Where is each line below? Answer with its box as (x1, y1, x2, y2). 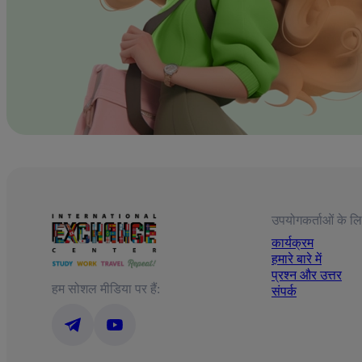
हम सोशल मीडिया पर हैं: (52, 281, 160, 296)
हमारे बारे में (271, 251, 322, 266)
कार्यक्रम (271, 235, 314, 250)
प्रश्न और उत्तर (271, 267, 342, 282)
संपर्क (271, 284, 297, 298)
